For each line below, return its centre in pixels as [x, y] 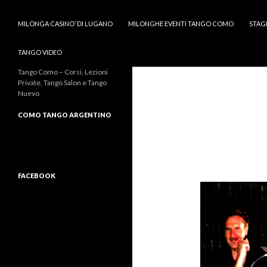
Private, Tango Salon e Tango [62, 83]
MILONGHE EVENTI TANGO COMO [181, 24]
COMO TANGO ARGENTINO [65, 115]
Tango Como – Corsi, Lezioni [63, 72]
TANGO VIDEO [40, 52]
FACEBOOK [37, 176]
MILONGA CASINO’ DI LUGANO [65, 24]
